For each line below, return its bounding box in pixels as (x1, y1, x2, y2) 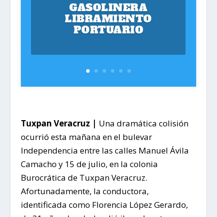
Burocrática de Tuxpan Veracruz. (20, 171, 147, 183)
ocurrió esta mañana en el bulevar (20, 131, 152, 142)
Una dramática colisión (96, 117, 188, 129)
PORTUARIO (73, 23, 144, 37)
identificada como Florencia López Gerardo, (20, 199, 188, 210)
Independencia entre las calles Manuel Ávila (20, 144, 189, 156)
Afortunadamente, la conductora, (20, 185, 149, 197)
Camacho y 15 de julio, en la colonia (20, 158, 158, 170)
